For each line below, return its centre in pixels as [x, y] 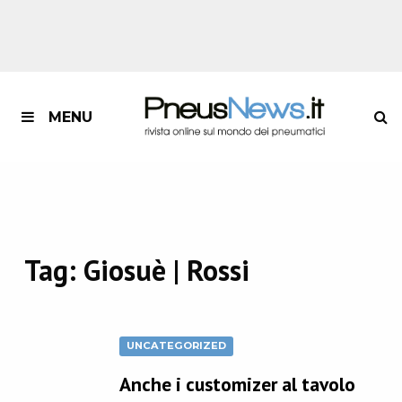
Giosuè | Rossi [166, 271]
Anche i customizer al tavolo [238, 384]
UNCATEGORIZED [177, 346]
